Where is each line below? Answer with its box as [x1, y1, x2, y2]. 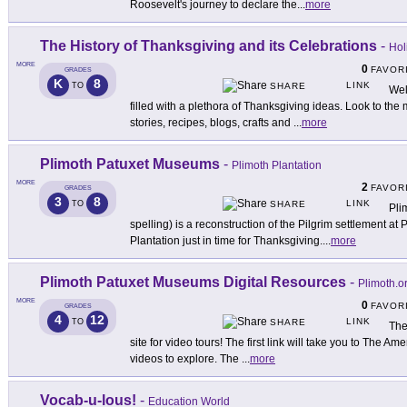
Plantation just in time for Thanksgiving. [130, 234, 323, 248]
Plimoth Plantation [232, 159, 322, 173]
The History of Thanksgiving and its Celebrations [40, 38, 377, 55]
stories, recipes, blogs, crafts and [130, 116, 293, 130]
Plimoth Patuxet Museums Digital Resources [40, 274, 346, 291]
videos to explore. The [130, 352, 242, 366]
